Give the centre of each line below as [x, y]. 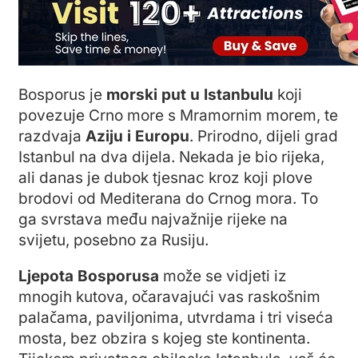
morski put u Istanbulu [190, 94]
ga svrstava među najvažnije [121, 219]
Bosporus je [62, 94]
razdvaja [52, 136]
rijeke [245, 219]
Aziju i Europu [137, 136]
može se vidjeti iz [223, 276]
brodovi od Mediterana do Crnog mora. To [168, 198]
